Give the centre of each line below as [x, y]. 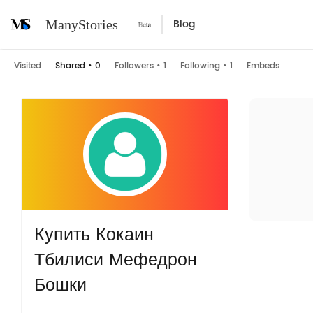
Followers [134, 66]
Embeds [263, 66]
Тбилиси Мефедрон [115, 260]
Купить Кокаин [94, 235]
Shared [70, 66]
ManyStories [82, 24]
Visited [28, 66]
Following [200, 66]
